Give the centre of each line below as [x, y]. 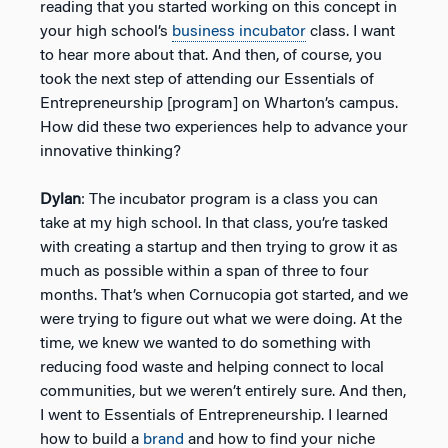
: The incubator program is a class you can [229, 199]
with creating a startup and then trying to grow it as [219, 247]
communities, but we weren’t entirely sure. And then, [223, 391]
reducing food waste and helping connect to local [212, 367]
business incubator [239, 31]
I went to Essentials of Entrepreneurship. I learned [214, 415]
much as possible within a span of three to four [204, 271]
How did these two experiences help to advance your [224, 127]
